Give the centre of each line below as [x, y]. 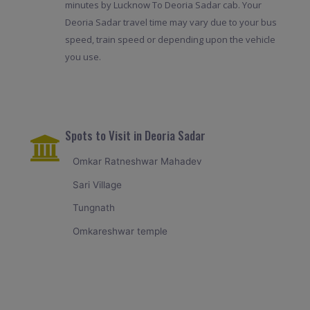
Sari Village [98, 184]
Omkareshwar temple [120, 231]
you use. [83, 57]
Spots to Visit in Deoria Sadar [135, 136]
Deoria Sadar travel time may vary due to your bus [171, 22]
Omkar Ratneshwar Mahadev [138, 162]
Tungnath [94, 208]
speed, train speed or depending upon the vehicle [170, 40]
